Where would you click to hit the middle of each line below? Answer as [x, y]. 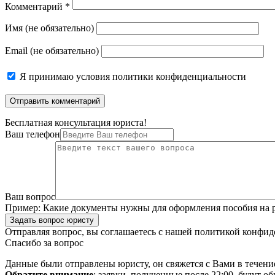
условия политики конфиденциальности [161, 77]
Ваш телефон [33, 134]
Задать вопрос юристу [52, 220]
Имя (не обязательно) [49, 28]
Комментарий [35, 7]
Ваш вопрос [30, 197]
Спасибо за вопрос [44, 243]
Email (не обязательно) [52, 51]
